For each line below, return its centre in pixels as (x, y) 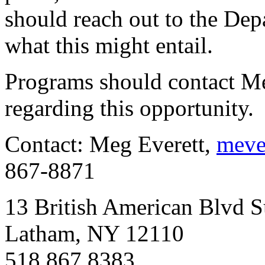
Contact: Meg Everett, (111, 144)
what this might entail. (109, 46)
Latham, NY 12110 (94, 234)
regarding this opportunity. (129, 108)
